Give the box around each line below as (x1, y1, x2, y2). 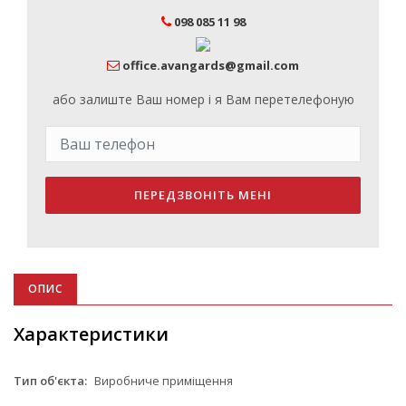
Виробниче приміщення (92, 372, 233, 389)
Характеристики (14, 321, 169, 346)
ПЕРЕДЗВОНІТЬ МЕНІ (134, 186, 272, 203)
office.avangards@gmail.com (122, 56, 299, 73)
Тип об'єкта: (14, 372, 87, 389)
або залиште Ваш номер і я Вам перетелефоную (52, 90, 354, 108)
